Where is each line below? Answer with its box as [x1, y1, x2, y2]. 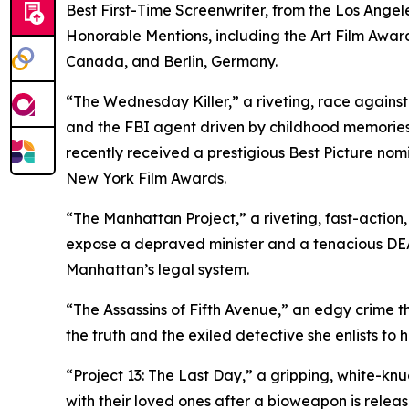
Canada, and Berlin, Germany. [66, 52, 278, 71]
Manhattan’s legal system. [66, 260, 249, 279]
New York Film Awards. [66, 169, 226, 188]
